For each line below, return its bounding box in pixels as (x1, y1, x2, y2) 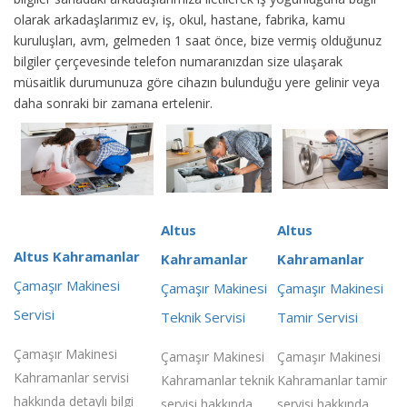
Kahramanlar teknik (161, 371, 274, 389)
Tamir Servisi (277, 307, 358, 326)
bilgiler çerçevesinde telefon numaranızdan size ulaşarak (14, 52, 342, 70)
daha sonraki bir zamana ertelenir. (14, 94, 213, 112)
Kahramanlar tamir (277, 371, 387, 389)
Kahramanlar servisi (14, 368, 129, 386)
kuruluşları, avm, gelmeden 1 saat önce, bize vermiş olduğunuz (14, 31, 382, 49)
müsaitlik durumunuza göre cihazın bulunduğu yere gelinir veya (14, 73, 380, 91)
